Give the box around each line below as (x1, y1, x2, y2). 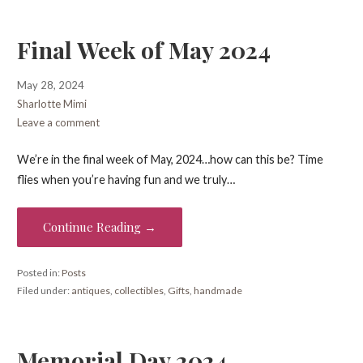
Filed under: (16, 284, 71, 297)
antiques (70, 284, 110, 297)
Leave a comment (16, 115, 100, 129)
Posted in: (16, 267, 62, 280)
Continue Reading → (42, 218, 156, 235)
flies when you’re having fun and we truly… (16, 173, 235, 187)
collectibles (113, 284, 164, 297)
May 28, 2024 (16, 78, 84, 92)
